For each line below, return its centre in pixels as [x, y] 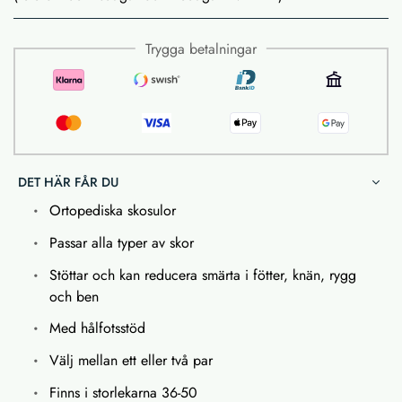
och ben [74, 296]
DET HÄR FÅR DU [68, 182]
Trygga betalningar [201, 48]
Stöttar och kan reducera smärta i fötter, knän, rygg [203, 275]
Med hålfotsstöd [97, 328]
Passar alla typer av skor [122, 242]
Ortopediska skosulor [115, 210]
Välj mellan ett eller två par [131, 360]
